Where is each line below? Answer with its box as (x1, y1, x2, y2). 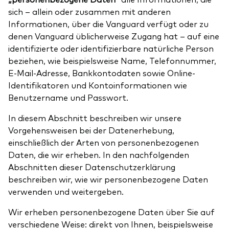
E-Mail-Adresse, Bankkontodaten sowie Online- (8, 66, 195, 78)
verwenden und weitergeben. (8, 185, 128, 197)
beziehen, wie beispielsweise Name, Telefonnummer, (8, 54, 216, 66)
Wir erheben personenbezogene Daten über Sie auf (8, 205, 215, 217)
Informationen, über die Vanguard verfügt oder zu (8, 17, 209, 29)
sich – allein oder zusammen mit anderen (8, 5, 171, 17)
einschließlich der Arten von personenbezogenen (8, 136, 199, 148)
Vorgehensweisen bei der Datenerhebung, (8, 124, 174, 135)
